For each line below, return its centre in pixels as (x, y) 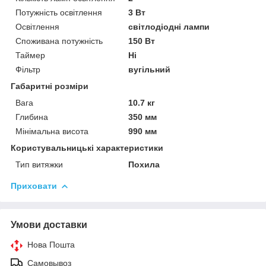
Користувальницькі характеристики (87, 148)
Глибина (32, 117)
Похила (144, 164)
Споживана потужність (59, 41)
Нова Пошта (51, 244)
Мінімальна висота (52, 131)
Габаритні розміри (50, 86)
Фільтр (28, 69)
